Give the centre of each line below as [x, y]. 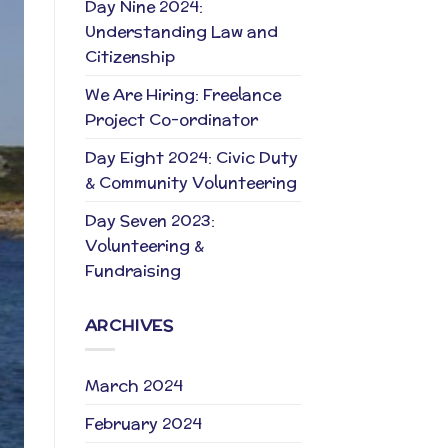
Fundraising [132, 270]
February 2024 [143, 424]
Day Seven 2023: [149, 220]
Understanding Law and [181, 31]
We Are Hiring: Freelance [182, 94]
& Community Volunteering [190, 182]
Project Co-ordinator [171, 119]
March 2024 [133, 386]
